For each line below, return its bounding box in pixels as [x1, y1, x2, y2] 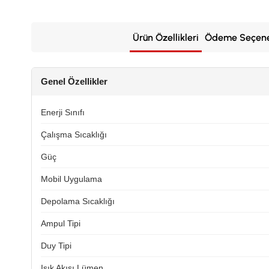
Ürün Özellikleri [133, 31, 199, 43]
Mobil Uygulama [41, 174, 102, 184]
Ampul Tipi [41, 219, 80, 228]
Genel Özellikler [41, 76, 107, 86]
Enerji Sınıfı [41, 107, 85, 117]
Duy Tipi [41, 241, 71, 250]
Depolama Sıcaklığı [41, 196, 115, 206]
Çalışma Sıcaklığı [41, 130, 107, 139]
